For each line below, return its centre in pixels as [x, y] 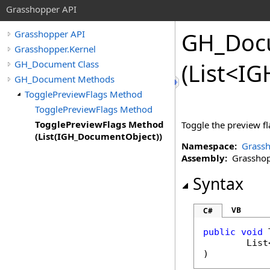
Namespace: [209, 146]
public [219, 232]
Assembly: [204, 158]
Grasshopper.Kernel [55, 49]
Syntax [218, 184]
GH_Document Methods [64, 79]
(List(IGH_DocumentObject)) [99, 136]
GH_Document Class [57, 64]
